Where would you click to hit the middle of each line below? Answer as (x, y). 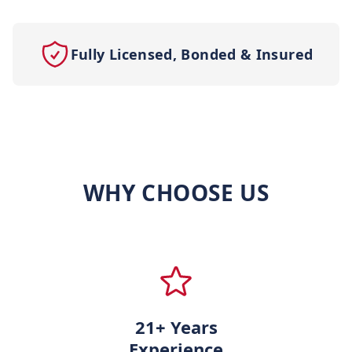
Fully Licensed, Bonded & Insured (192, 54)
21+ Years (176, 327)
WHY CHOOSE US (176, 192)
